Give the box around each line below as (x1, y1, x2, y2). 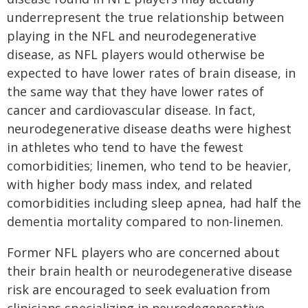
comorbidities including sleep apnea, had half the (7, 195, 301, 211)
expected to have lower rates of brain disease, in (7, 65, 296, 81)
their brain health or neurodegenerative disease (7, 263, 292, 279)
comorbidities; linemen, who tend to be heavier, (7, 157, 291, 174)
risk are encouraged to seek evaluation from (7, 281, 270, 298)
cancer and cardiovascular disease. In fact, (7, 102, 256, 118)
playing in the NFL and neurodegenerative (7, 27, 256, 44)
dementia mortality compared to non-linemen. (7, 213, 283, 230)
